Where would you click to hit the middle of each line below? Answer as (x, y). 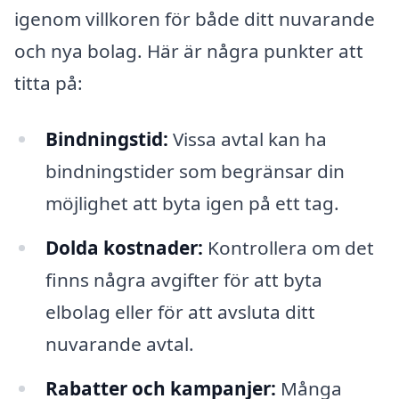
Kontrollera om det (288, 248)
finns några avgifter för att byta (183, 280)
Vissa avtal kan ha (247, 139)
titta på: (49, 82)
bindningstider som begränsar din (195, 171)
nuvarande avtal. (119, 344)
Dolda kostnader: (124, 248)
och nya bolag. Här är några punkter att (189, 50)
